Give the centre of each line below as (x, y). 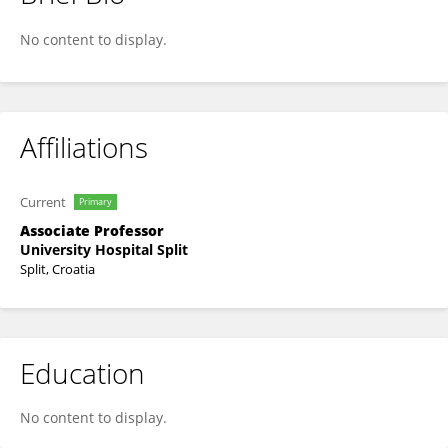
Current (43, 202)
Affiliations (84, 147)
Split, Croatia (57, 269)
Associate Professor (92, 230)
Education (82, 373)
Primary (95, 201)
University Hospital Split (104, 249)
